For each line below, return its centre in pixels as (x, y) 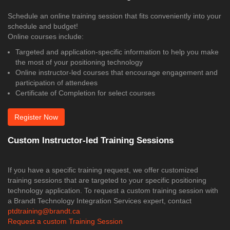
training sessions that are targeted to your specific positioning (107, 180)
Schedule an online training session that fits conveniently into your (114, 16)
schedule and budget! (43, 26)
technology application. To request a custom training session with (113, 191)
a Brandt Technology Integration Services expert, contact (100, 201)
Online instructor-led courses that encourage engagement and (117, 73)
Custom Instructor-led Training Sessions (91, 141)
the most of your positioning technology (79, 62)
